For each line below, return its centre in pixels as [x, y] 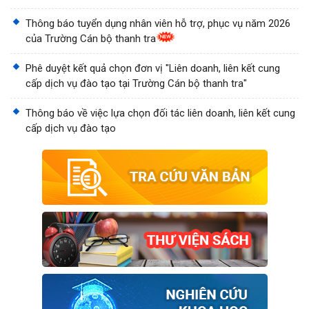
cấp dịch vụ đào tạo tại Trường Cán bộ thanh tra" [136, 84]
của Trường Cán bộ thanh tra [91, 39]
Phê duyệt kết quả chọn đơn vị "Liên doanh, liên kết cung [153, 69]
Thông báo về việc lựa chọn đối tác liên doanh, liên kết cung [160, 113]
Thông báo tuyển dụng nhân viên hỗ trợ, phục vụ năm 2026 [158, 24]
